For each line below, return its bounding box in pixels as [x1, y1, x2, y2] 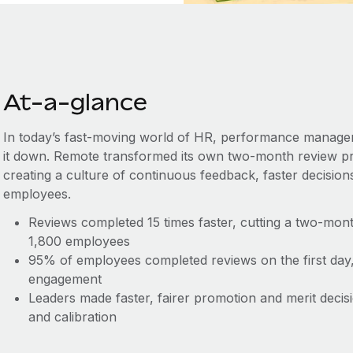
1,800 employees [28, 233, 130, 249]
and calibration [28, 309, 117, 325]
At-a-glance [2, 89, 147, 115]
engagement [28, 271, 102, 287]
